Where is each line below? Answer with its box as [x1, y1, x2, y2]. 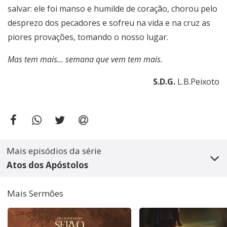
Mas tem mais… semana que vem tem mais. [8, 54, 163, 65]
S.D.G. [153, 76, 177, 88]
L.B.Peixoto [177, 76, 219, 88]
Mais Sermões [7, 187, 63, 199]
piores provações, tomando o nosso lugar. [8, 31, 168, 43]
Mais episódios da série [7, 144, 101, 157]
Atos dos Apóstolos [7, 159, 88, 171]
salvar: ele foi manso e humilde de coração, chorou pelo [8, 3, 217, 15]
